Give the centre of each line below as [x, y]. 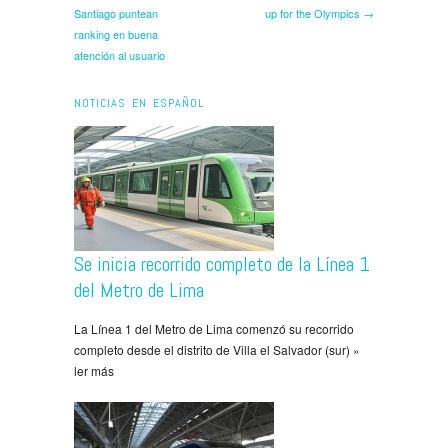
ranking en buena [116, 33]
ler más [94, 370]
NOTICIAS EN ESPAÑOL [139, 102]
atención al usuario [119, 54]
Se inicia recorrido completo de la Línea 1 [222, 263]
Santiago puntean [116, 12]
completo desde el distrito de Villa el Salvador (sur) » [217, 349]
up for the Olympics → [319, 12]
